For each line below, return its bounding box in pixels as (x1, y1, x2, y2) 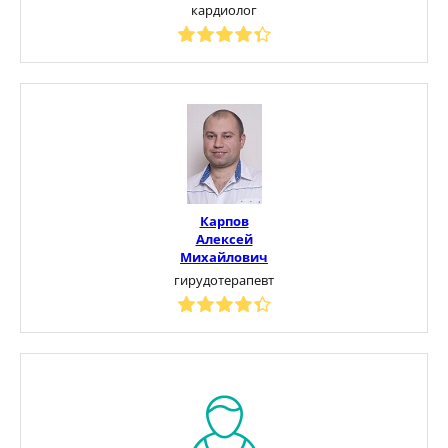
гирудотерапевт (174, 270, 274, 289)
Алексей (195, 229, 253, 248)
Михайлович (180, 247, 268, 266)
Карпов (199, 211, 249, 230)
